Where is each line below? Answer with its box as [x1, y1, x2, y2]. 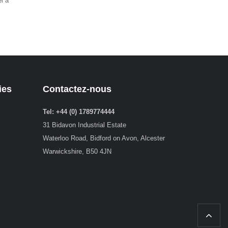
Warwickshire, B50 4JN [42, 148, 111, 155]
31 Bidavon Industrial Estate [42, 121, 126, 129]
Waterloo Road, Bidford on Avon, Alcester [42, 134, 165, 142]
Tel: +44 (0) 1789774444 [42, 108, 115, 116]
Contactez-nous [42, 84, 111, 94]
